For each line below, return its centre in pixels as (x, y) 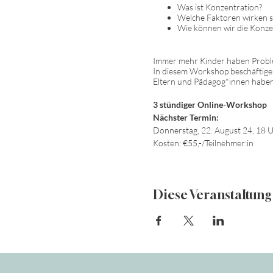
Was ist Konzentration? (219, 7)
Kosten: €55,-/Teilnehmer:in (203, 143)
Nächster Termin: (186, 118)
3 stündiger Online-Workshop (210, 105)
